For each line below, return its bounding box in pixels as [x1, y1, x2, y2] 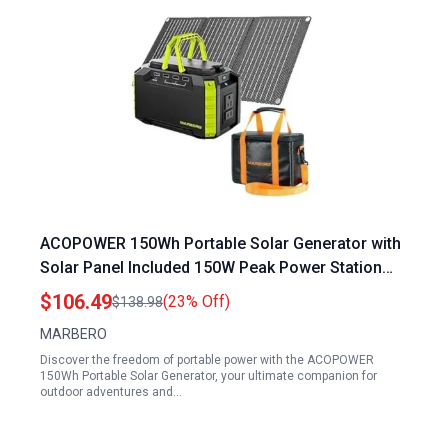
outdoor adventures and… [40, 385, 182, 399]
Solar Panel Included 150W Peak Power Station [40, 258, 382, 277]
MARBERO [40, 326, 107, 342]
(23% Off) [163, 292, 230, 311]
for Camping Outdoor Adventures [40, 282, 284, 301]
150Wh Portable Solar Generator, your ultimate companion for [40, 369, 377, 383]
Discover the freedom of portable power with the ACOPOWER [40, 353, 374, 367]
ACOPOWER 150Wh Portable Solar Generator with [40, 234, 401, 253]
